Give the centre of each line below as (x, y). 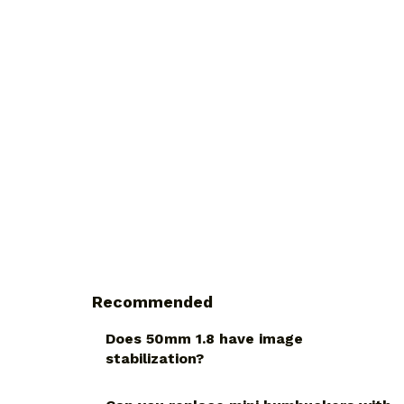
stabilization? (155, 359)
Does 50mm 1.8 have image (204, 339)
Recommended (152, 302)
